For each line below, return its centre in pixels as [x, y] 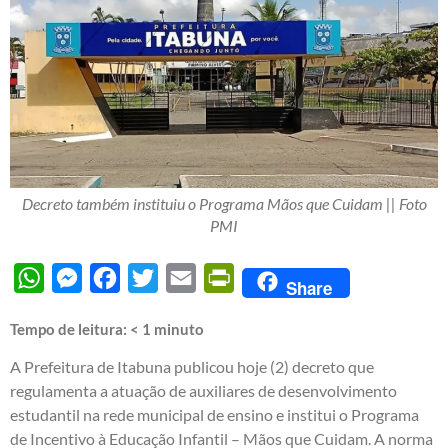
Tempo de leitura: [70, 329]
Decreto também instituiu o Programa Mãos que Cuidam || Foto [224, 204]
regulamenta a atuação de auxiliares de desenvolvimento [203, 391]
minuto [179, 329]
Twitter [183, 278]
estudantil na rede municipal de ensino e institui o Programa [214, 415]
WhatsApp [81, 278]
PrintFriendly [280, 278]
